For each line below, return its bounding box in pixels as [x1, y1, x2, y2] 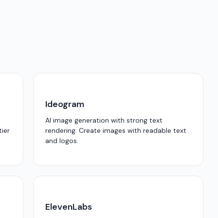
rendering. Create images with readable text [45, 126, 186, 135]
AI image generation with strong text [45, 116, 163, 125]
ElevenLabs [45, 201, 92, 213]
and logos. [45, 136, 78, 145]
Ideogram [45, 98, 84, 110]
